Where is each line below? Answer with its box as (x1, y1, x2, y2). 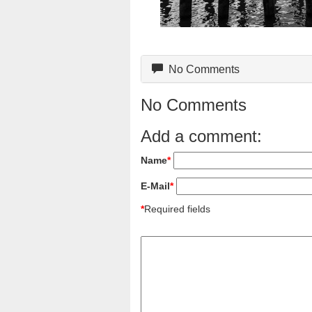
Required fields (144, 203, 210, 214)
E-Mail (141, 180, 170, 192)
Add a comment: (141, 126, 262, 146)
